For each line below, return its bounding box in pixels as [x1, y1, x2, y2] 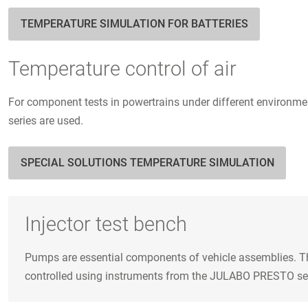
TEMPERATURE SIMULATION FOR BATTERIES [20, 17, 248, 31]
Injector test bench [25, 212, 187, 236]
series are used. [8, 113, 83, 127]
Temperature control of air [8, 57, 236, 81]
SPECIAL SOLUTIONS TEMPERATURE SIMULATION [20, 155, 274, 169]
